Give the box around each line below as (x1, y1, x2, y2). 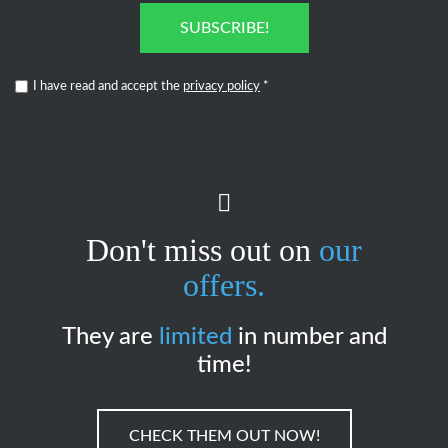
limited (158, 325, 232, 350)
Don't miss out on (86, 232, 319, 269)
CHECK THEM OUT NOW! (128, 428, 320, 445)
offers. (183, 267, 265, 304)
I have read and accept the (33, 80, 183, 94)
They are (61, 325, 159, 350)
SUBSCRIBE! (179, 20, 269, 37)
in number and (231, 325, 387, 350)
